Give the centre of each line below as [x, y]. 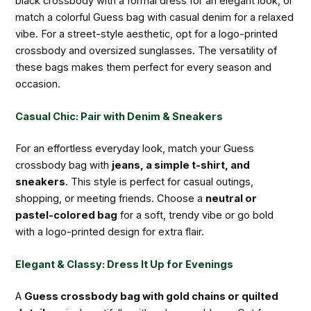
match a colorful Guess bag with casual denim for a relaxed [155, 17]
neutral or [232, 198]
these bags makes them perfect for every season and [144, 67]
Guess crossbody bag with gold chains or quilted [152, 297]
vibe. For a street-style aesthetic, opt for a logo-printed [147, 34]
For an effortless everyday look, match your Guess [135, 148]
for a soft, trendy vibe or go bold [196, 215]
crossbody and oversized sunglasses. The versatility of [146, 50]
